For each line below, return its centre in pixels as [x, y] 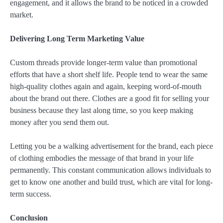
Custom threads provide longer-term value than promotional [104, 63]
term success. [31, 194]
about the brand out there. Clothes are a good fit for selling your [110, 99]
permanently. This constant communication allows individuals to [111, 170]
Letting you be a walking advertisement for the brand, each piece [111, 146]
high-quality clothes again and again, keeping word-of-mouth [106, 87]
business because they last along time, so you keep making [102, 111]
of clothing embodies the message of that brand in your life [102, 158]
